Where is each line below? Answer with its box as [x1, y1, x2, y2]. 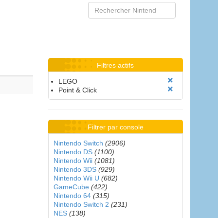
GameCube [53, 183, 89, 191]
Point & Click [58, 86, 97, 94]
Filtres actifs [97, 61, 134, 69]
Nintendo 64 [53, 192, 91, 200]
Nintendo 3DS [53, 165, 96, 173]
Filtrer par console [87, 123, 144, 131]
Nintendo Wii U [53, 174, 99, 182]
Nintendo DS [53, 148, 92, 156]
